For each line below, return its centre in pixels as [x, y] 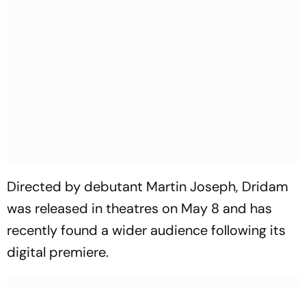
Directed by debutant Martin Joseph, [124, 187]
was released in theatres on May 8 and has [139, 209]
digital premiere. [58, 252]
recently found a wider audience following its [146, 231]
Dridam [265, 187]
